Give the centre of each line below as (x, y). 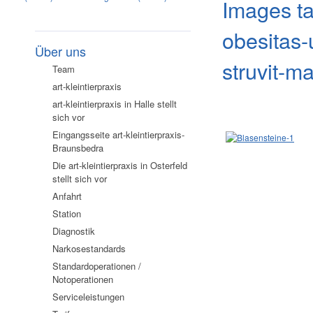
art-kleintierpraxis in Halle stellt (115, 104)
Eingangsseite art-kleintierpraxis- (118, 134)
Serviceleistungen (88, 297)
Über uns (60, 51)
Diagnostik (74, 231)
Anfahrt (67, 196)
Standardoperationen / (97, 266)
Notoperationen (83, 279)
